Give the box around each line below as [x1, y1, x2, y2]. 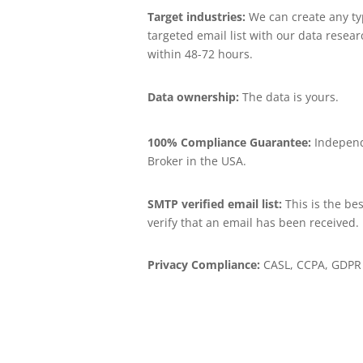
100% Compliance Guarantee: [147, 135, 311, 151]
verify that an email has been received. [147, 214, 359, 230]
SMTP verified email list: [147, 195, 282, 211]
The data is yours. [238, 88, 339, 105]
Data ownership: [147, 88, 239, 105]
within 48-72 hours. [147, 46, 253, 62]
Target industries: [147, 9, 246, 25]
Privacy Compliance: [147, 257, 260, 273]
